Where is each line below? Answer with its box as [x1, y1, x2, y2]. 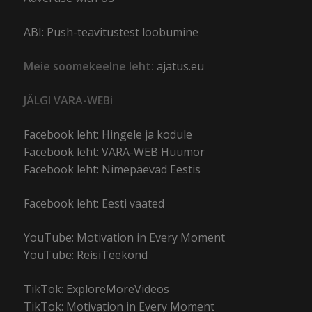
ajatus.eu [157, 58, 205, 75]
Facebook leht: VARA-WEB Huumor [24, 144, 205, 160]
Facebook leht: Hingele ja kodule [24, 127, 193, 143]
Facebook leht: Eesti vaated [24, 196, 165, 212]
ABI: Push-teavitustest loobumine [24, 24, 199, 40]
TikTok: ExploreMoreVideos [24, 281, 170, 297]
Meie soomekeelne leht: [24, 58, 155, 75]
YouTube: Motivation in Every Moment [24, 230, 226, 246]
